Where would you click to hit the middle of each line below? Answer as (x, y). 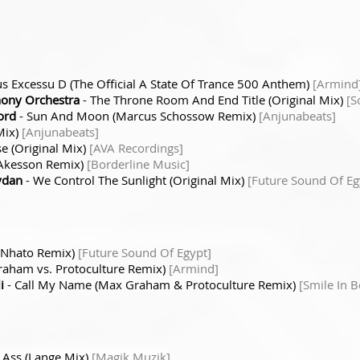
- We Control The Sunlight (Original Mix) (135, 180)
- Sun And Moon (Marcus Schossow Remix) (137, 115)
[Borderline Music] (138, 164)
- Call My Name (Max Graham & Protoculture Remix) (151, 284)
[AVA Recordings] (136, 147)
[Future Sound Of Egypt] (145, 252)
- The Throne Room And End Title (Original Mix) (213, 99)
